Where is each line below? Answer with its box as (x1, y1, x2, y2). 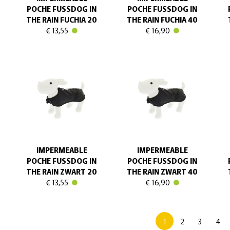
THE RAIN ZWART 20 (26, 166, 97, 177)
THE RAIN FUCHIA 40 (127, 14, 198, 25)
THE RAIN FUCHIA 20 (26, 14, 97, 25)
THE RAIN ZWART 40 (127, 166, 198, 177)
